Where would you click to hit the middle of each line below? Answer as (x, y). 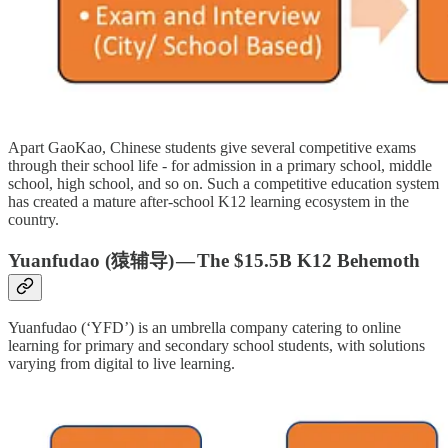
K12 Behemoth (358, 260)
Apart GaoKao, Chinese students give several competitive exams (212, 147)
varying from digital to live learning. (121, 364)
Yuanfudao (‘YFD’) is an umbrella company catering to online (204, 328)
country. (33, 219)
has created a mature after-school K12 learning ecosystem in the (208, 201)
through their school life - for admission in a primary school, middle (220, 165)
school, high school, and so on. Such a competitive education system (223, 183)
